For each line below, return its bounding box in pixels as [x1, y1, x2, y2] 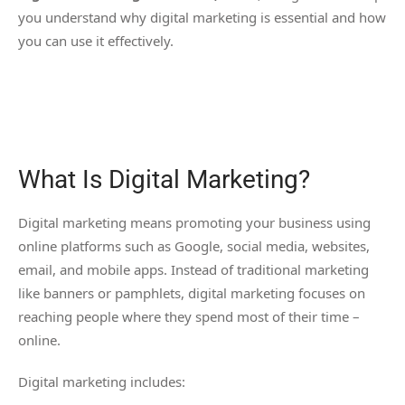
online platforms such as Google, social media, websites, [18, 237, 370, 256]
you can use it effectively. [18, 32, 174, 51]
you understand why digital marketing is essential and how [18, 8, 386, 27]
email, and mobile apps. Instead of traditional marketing [18, 260, 369, 279]
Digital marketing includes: [18, 372, 185, 391]
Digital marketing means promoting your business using [18, 213, 371, 232]
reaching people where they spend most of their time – [18, 307, 360, 326]
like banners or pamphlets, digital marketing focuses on [18, 284, 365, 303]
